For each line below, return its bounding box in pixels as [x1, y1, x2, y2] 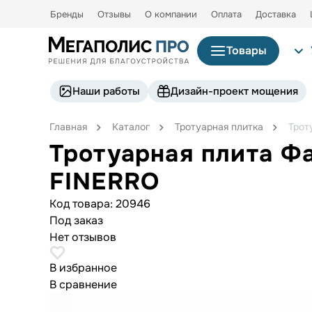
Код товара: [49, 196, 116, 211]
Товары [226, 43, 267, 58]
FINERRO [49, 166, 160, 196]
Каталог [111, 120, 150, 133]
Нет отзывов [49, 229, 116, 244]
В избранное [49, 260, 117, 275]
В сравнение [49, 276, 117, 292]
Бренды [50, 8, 84, 20]
